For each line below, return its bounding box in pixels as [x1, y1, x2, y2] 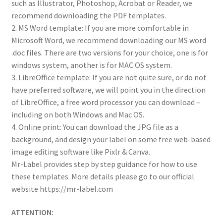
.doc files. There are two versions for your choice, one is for [11, 47, 208, 57]
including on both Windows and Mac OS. [11, 109, 144, 119]
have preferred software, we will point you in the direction [11, 84, 206, 95]
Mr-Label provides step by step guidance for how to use [11, 159, 197, 169]
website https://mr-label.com [11, 183, 113, 194]
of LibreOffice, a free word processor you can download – [11, 97, 200, 107]
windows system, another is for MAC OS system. [11, 59, 172, 70]
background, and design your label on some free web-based [11, 134, 211, 144]
